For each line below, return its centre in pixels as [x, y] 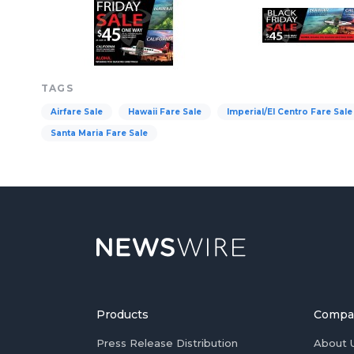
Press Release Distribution [167, 343]
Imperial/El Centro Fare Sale [290, 112]
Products [122, 314]
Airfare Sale [77, 112]
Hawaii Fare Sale [165, 112]
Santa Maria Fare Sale [99, 133]
